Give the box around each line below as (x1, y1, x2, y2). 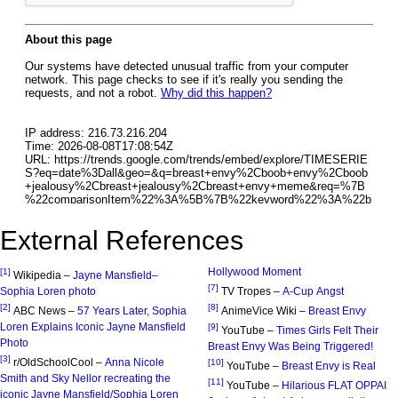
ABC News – (13, 305, 77, 318)
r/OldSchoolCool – (13, 356, 105, 370)
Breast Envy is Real (282, 360, 376, 373)
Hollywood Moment (208, 266, 301, 279)
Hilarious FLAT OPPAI (282, 379, 386, 393)
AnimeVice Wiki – (221, 305, 308, 318)
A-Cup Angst (283, 285, 344, 298)
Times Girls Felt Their (276, 324, 378, 338)
